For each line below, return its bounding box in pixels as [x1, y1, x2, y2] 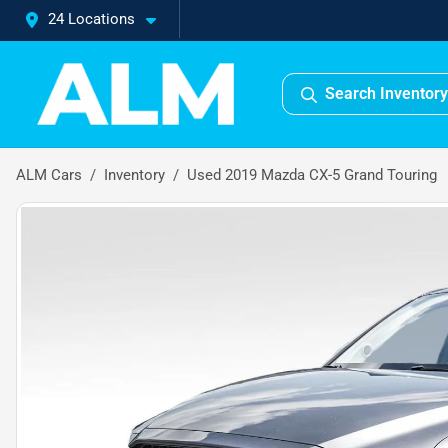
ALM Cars [16, 166, 82, 184]
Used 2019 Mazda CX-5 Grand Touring [187, 166, 437, 184]
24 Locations [48, 10, 135, 28]
